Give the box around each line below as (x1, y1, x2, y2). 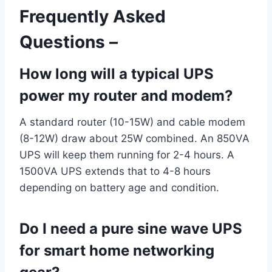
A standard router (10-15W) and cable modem (19, 116, 245, 129)
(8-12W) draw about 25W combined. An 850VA (19, 132, 250, 145)
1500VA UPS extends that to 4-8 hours (19, 165, 211, 178)
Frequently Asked (19, 6, 166, 27)
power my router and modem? (19, 87, 233, 105)
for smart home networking (19, 242, 214, 260)
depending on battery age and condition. (19, 182, 219, 194)
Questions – (19, 32, 118, 53)
